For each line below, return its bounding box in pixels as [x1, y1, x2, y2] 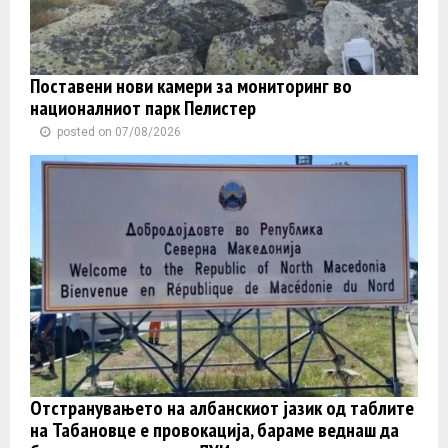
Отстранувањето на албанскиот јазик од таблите [30, 395, 414, 422]
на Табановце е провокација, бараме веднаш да [30, 417, 399, 444]
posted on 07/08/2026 [57, 124, 181, 139]
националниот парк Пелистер [30, 94, 256, 121]
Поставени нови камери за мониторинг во [30, 72, 352, 99]
